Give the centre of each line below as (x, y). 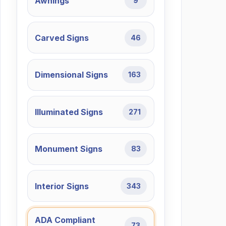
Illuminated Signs (69, 112)
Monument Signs (68, 149)
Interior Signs (62, 186)
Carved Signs (62, 38)
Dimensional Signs (71, 75)
